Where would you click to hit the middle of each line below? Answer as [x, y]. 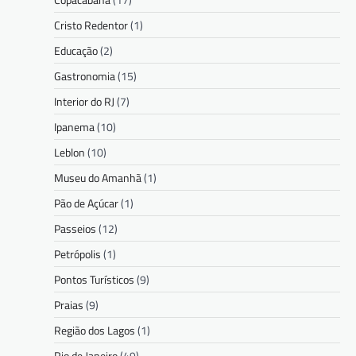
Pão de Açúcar [86, 203]
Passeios [75, 228]
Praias [69, 304]
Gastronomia [85, 75]
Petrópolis [77, 253]
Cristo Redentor [91, 25]
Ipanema [74, 126]
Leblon [70, 152]
